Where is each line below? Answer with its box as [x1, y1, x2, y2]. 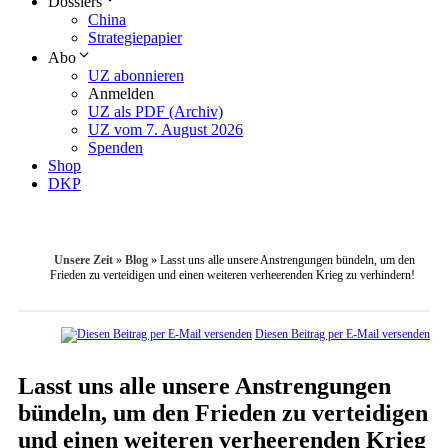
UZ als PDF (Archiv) [88, 103, 223, 121]
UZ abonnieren [88, 67, 184, 85]
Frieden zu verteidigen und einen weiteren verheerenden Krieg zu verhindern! [50, 268, 415, 283]
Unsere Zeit [54, 253, 113, 268]
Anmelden [88, 85, 154, 103]
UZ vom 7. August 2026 [88, 121, 243, 139]
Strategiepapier [88, 29, 182, 47]
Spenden [88, 139, 143, 157]
